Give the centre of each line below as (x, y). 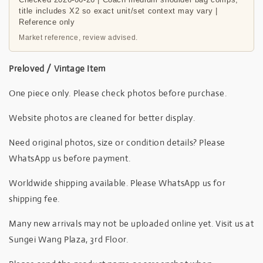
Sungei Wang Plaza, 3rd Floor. (69, 239)
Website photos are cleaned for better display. (102, 117)
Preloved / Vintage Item (57, 68)
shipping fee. (34, 198)
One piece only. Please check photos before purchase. (118, 93)
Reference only (47, 22)
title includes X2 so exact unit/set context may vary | (118, 11)
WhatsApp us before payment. (70, 158)
